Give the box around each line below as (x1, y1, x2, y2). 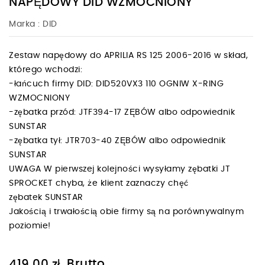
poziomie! (9, 221, 56, 230)
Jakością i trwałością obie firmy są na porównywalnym (9, 207, 244, 216)
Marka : (9, 20, 40, 28)
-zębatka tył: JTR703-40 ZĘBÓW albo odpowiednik (9, 136, 225, 145)
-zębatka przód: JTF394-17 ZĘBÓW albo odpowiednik (9, 108, 235, 117)
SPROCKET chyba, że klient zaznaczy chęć (9, 179, 189, 188)
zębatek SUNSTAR (9, 193, 83, 202)
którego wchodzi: (9, 65, 88, 74)
